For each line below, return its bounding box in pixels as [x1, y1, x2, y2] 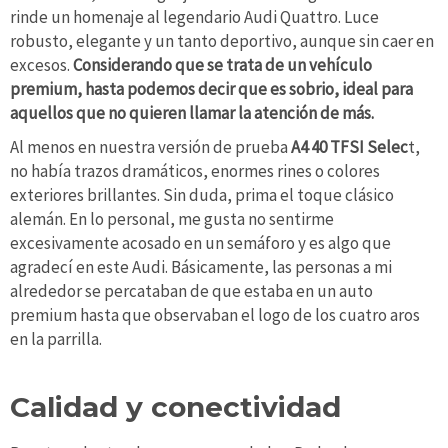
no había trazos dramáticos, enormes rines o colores [10, 160, 380, 183]
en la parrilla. [10, 328, 102, 351]
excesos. [10, 54, 73, 77]
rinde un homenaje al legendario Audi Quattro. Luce [10, 6, 379, 29]
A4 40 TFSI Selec [291, 136, 408, 159]
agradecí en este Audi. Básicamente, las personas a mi [10, 256, 392, 279]
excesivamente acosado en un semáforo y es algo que [10, 232, 391, 255]
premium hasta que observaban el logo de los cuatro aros [10, 304, 420, 327]
